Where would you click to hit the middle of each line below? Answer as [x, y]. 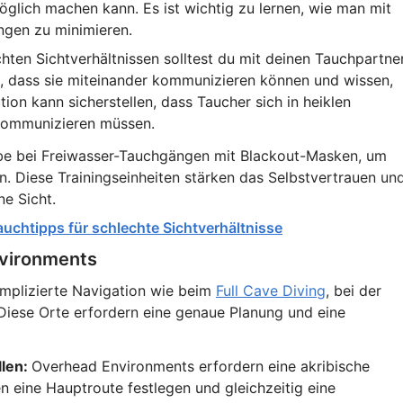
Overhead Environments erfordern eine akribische [200, 366]
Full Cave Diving [270, 291]
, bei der [353, 291]
